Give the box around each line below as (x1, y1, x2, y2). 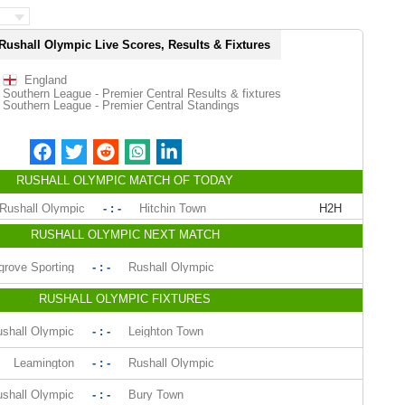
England (24, 73, 67, 87)
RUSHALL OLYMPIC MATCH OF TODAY (16, 174, 233, 187)
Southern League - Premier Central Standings (2, 99, 240, 112)
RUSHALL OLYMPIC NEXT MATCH (30, 228, 220, 241)
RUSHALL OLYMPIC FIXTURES (39, 292, 211, 306)
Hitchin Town (139, 202, 207, 215)
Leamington (13, 356, 74, 370)
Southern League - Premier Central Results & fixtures (2, 87, 281, 100)
